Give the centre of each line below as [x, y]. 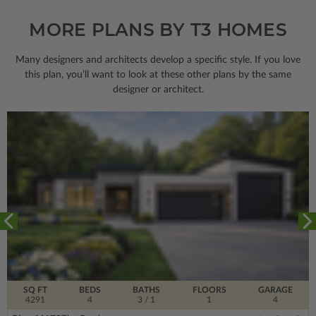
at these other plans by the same [220, 74]
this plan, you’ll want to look [87, 74]
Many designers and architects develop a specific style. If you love [158, 60]
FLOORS [209, 290]
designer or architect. [158, 89]
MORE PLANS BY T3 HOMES [158, 29]
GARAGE [276, 290]
